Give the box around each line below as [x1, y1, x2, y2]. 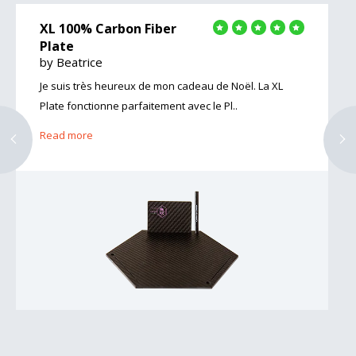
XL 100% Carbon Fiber [40, 19, 176, 37]
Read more [40, 127, 93, 142]
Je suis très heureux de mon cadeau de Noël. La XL [40, 78, 283, 93]
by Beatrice [40, 53, 103, 70]
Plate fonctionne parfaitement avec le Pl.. [40, 98, 238, 113]
